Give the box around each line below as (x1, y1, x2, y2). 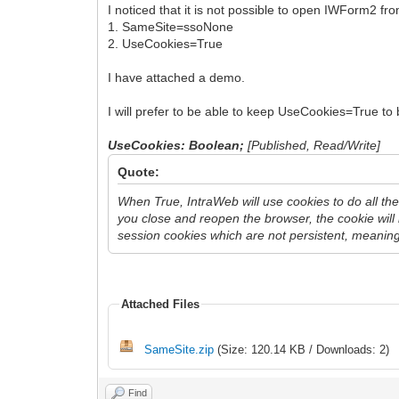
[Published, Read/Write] (248, 137, 381, 152)
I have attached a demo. (108, 69, 246, 85)
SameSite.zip (144, 342, 215, 356)
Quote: (118, 164, 160, 179)
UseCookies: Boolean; (108, 137, 248, 152)
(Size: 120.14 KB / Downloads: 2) (214, 342, 390, 356)
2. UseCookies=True (108, 36, 224, 51)
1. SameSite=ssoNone (108, 19, 234, 34)
